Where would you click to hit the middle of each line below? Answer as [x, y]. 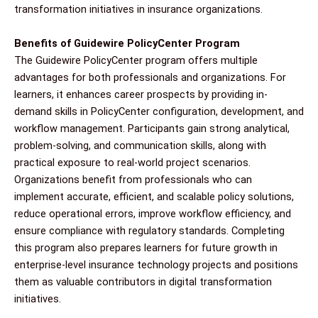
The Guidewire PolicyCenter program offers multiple [136, 60]
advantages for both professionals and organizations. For [150, 77]
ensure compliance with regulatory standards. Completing [149, 230]
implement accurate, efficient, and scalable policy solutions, [154, 196]
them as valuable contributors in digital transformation [143, 281]
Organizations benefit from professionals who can [133, 179]
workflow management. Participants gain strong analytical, [152, 128]
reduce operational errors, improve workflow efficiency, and [153, 213]
